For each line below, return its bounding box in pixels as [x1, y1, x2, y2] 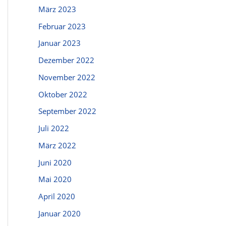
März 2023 [38, 4, 76, 14]
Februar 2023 [38, 21, 86, 31]
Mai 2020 [38, 174, 72, 185]
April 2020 [38, 191, 75, 201]
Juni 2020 [38, 157, 72, 167]
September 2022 [38, 106, 96, 117]
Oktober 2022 [38, 89, 87, 99]
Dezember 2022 [38, 55, 94, 65]
